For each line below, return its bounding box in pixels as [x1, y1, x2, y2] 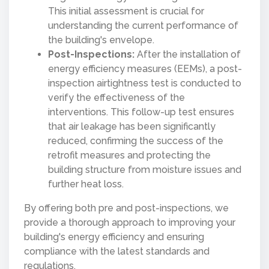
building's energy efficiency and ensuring [24, 231, 204, 243]
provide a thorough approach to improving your [24, 216, 235, 228]
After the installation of [134, 48, 241, 60]
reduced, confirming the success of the [48, 134, 223, 147]
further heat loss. [48, 178, 124, 190]
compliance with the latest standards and [24, 245, 210, 257]
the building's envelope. [48, 34, 154, 46]
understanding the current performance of [48, 19, 238, 31]
